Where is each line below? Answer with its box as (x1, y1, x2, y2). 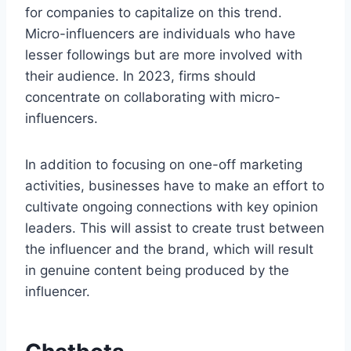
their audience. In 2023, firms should (25, 67, 256, 84)
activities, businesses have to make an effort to (25, 177, 324, 194)
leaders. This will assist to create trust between (25, 219, 324, 236)
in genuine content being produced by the (25, 262, 289, 278)
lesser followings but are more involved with (25, 46, 302, 63)
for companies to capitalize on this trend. (25, 4, 282, 20)
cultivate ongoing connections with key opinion (25, 198, 318, 215)
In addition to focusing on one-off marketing (25, 156, 302, 172)
